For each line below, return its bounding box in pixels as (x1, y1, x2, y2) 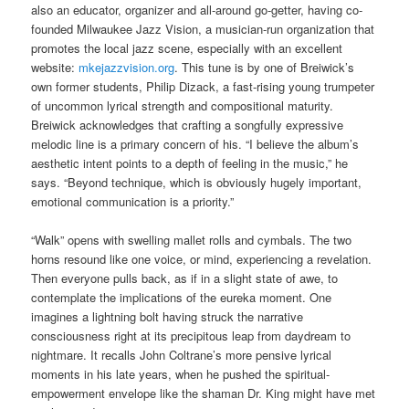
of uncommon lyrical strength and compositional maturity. (31, 96, 334, 114)
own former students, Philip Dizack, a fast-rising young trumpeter (31, 77, 375, 95)
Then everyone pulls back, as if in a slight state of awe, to (31, 268, 339, 287)
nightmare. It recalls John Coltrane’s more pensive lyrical (31, 345, 332, 363)
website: (31, 58, 79, 76)
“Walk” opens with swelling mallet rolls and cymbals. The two (31, 230, 352, 248)
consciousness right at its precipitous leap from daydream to (31, 326, 351, 344)
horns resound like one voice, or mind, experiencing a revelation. (31, 249, 372, 267)
